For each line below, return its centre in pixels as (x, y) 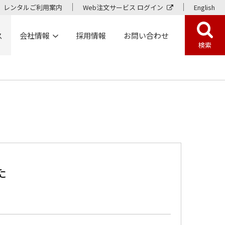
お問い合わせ (146, 35)
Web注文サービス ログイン (123, 7)
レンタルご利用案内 (33, 7)
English (204, 7)
